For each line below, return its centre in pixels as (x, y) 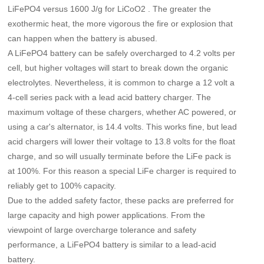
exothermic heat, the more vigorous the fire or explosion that (121, 23)
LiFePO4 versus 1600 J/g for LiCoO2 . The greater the (110, 9)
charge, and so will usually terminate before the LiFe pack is (120, 156)
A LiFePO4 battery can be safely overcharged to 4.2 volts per (122, 53)
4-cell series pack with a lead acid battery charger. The (110, 97)
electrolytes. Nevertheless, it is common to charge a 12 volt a (121, 82)
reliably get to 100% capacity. (62, 185)
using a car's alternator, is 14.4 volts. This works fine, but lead (123, 126)
